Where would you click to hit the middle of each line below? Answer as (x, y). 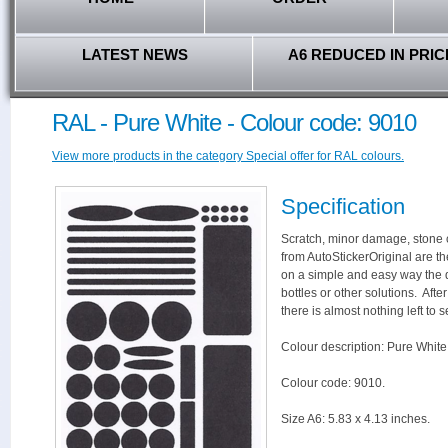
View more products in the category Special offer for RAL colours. (228, 156)
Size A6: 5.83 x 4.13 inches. (355, 419)
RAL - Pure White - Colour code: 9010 (234, 122)
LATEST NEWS (134, 54)
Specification (343, 206)
